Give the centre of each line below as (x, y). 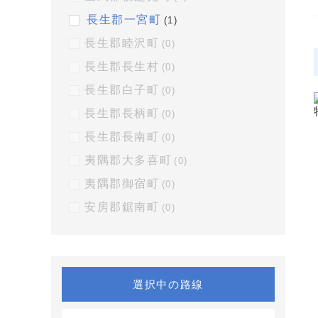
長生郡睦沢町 (122, 43)
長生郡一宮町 (124, 20)
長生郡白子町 (122, 90)
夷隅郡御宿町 (122, 183)
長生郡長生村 (122, 66)
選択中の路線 (168, 284)
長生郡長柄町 (122, 113)
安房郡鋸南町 (122, 207)
